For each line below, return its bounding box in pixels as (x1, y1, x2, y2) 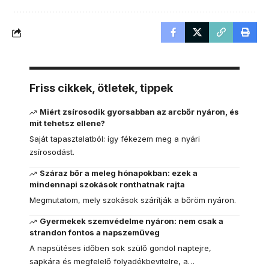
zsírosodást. (29, 147, 74, 157)
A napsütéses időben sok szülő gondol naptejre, (29, 243, 211, 253)
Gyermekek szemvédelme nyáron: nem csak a (40, 216, 224, 226)
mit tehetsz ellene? (29, 118, 105, 128)
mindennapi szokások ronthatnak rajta (29, 180, 185, 190)
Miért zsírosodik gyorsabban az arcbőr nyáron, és (40, 107, 240, 117)
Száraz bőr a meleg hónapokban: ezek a (40, 168, 198, 178)
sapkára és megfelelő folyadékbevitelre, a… (29, 256, 195, 267)
